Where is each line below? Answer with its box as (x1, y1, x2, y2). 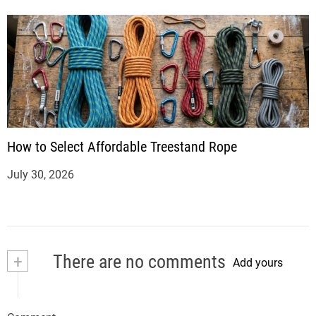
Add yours (233, 256, 283, 270)
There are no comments (49, 250, 226, 272)
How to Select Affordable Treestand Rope (7, 138, 237, 155)
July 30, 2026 (7, 167, 74, 181)
